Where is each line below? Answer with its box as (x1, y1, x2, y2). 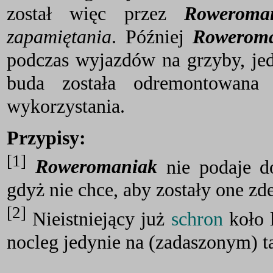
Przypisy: (7, 126, 86, 149)
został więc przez (7, 2, 185, 25)
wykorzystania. (7, 95, 125, 118)
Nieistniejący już (26, 208, 171, 230)
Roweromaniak (35, 155, 157, 178)
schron (171, 208, 223, 230)
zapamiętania (7, 26, 112, 48)
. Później (112, 26, 193, 48)
